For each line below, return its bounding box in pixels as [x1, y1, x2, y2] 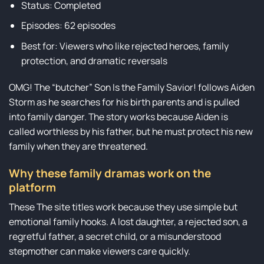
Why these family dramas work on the [9, 165, 211, 181]
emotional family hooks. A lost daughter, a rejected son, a [9, 215, 247, 229]
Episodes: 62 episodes [21, 19, 115, 32]
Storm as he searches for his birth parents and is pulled [9, 95, 239, 109]
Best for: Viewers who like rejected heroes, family [21, 39, 229, 52]
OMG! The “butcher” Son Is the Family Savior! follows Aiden [9, 81, 255, 94]
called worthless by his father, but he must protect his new [9, 125, 253, 138]
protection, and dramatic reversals [21, 54, 167, 67]
